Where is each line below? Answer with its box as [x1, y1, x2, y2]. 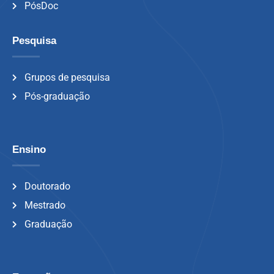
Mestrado [24, 199, 65, 211]
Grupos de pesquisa [24, 72, 110, 83]
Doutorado [24, 180, 70, 192]
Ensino [12, 144, 46, 155]
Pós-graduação [24, 91, 90, 102]
